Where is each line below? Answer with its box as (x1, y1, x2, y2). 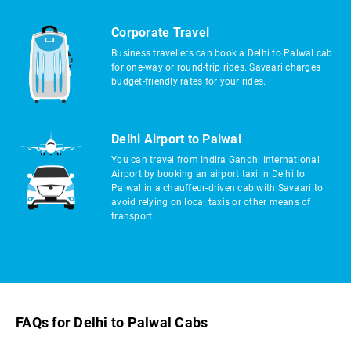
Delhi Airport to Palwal (111, 132, 241, 147)
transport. (111, 211, 155, 222)
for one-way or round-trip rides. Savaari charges (111, 62, 320, 73)
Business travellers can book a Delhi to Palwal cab (111, 48, 333, 59)
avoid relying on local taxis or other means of (111, 197, 311, 208)
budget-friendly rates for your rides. (111, 76, 266, 87)
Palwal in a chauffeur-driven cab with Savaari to (111, 183, 323, 194)
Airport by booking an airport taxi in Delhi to (111, 168, 306, 179)
